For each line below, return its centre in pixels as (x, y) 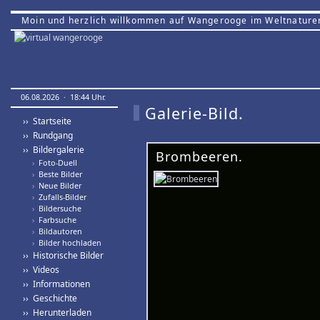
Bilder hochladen (68, 242)
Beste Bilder (58, 174)
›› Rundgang (48, 135)
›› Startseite (47, 121)
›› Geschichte (50, 298)
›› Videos (41, 270)
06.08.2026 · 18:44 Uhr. (63, 97)
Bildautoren (58, 231)
